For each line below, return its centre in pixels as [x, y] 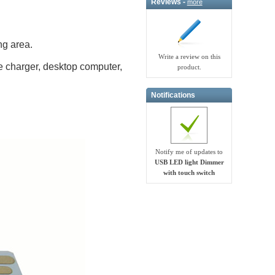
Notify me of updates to [189, 152]
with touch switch [189, 173]
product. [189, 67]
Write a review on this [189, 57]
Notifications [173, 95]
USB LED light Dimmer [189, 162]
